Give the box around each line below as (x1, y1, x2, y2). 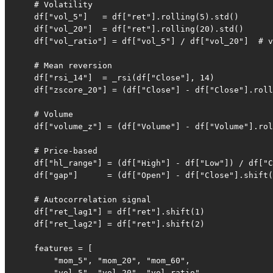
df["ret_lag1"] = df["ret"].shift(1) (15, 207, 205, 217)
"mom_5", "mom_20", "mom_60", (15, 256, 190, 266)
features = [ (15, 244, 93, 253)
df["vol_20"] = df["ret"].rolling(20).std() (15, 24, 244, 34)
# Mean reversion (15, 61, 112, 71)
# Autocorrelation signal (15, 195, 151, 205)
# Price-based (15, 146, 97, 156)
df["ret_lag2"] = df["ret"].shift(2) (15, 219, 205, 229)
